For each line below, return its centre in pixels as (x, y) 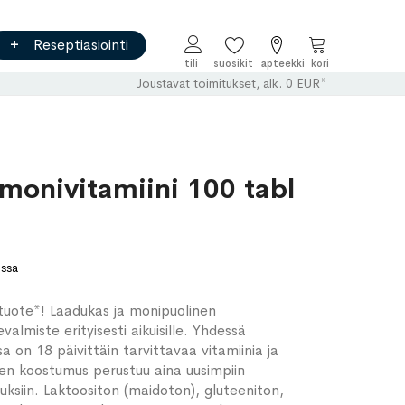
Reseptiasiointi (81, 45)
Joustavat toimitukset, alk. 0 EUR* (231, 83)
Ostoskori (339, 59)
